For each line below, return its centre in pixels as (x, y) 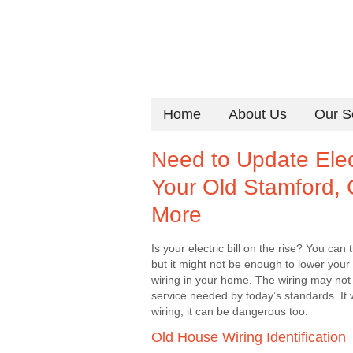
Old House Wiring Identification (249, 337)
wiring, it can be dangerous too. (230, 311)
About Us (258, 114)
